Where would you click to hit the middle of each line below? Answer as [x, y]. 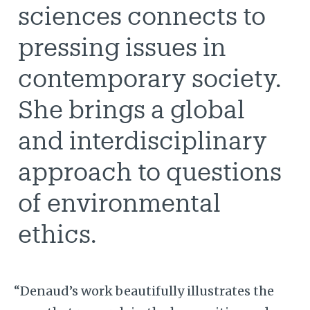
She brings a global [132, 109]
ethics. [58, 234]
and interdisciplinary [143, 140]
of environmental [120, 202]
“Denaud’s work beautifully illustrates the [144, 291]
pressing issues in [122, 47]
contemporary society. [150, 78]
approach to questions [150, 171]
